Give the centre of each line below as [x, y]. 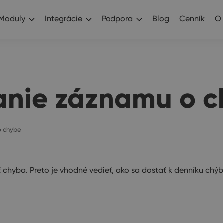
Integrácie [63, 19]
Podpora [117, 19]
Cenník [192, 19]
